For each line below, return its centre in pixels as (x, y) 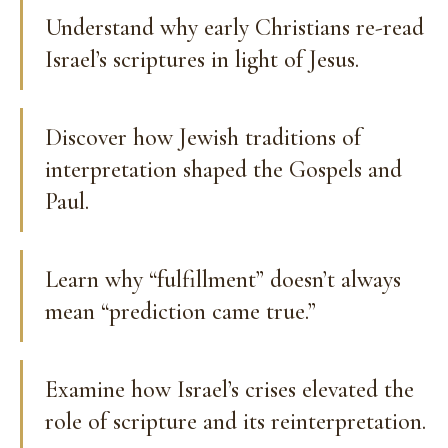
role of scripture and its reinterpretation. (235, 421)
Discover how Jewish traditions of (203, 137)
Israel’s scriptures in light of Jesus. (202, 59)
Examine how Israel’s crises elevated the (229, 389)
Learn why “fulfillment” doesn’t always (223, 279)
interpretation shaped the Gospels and (223, 169)
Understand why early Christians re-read (234, 27)
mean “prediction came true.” (180, 311)
